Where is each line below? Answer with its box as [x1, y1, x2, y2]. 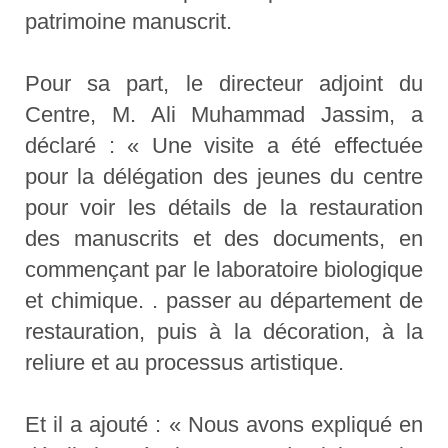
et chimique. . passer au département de [25, 288, 423, 314]
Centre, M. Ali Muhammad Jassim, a [25, 102, 423, 128]
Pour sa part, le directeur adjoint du [25, 71, 423, 97]
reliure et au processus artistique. [25, 350, 344, 376]
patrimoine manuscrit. [25, 9, 232, 35]
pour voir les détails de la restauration [25, 195, 423, 221]
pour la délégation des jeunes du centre [25, 164, 423, 190]
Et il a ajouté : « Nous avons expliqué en [25, 412, 423, 438]
